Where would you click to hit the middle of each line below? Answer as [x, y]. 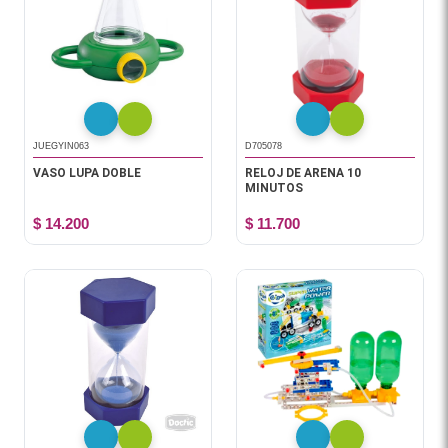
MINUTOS [274, 188]
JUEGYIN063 [61, 146]
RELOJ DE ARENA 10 [303, 173]
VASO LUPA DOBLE [87, 173]
